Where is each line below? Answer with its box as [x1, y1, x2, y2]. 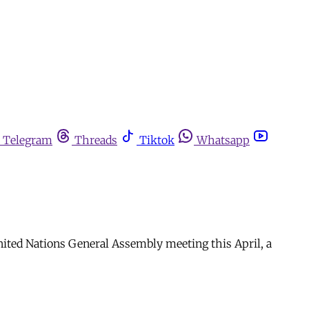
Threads [74, 133, 117, 147]
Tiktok [139, 133, 175, 147]
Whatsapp [197, 133, 250, 147]
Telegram [3, 133, 52, 147]
